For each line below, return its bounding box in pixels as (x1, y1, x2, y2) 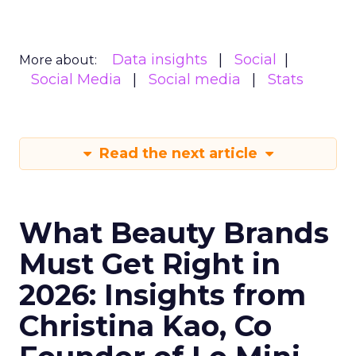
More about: (19, 52, 97, 68)
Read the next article (95, 145, 261, 162)
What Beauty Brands (19, 215, 329, 250)
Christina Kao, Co (19, 308, 272, 343)
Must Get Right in (19, 246, 281, 281)
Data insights (112, 51, 207, 68)
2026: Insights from (19, 277, 306, 312)
